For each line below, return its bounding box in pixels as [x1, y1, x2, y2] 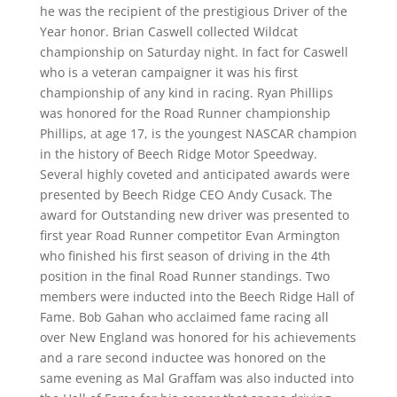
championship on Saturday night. [39, 43, 238, 60]
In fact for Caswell [237, 43, 348, 60]
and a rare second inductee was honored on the [39, 349, 326, 366]
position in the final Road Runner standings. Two [39, 268, 330, 284]
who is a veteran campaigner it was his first [39, 64, 298, 81]
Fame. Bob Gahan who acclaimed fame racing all [39, 308, 329, 325]
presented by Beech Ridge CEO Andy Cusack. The [39, 186, 332, 203]
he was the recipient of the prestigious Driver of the [39, 3, 347, 19]
